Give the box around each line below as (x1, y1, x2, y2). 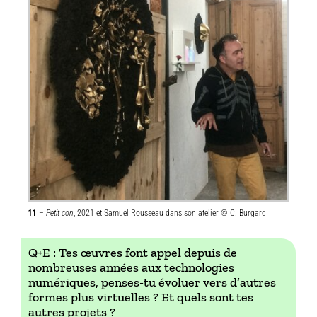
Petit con (44, 207, 74, 218)
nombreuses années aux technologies (28, 259, 234, 275)
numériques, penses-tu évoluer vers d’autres (28, 274, 276, 290)
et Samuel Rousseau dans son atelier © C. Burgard (96, 207, 266, 218)
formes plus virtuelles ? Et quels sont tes (28, 289, 253, 305)
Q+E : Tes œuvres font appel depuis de (28, 244, 237, 260)
